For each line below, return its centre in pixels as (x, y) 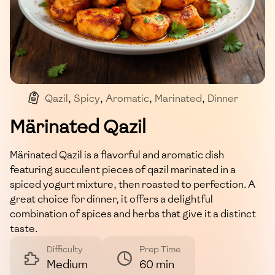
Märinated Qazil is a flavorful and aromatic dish (117, 155)
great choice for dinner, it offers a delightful (111, 199)
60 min (157, 264)
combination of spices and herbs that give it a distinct (133, 214)
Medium (67, 264)
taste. (24, 228)
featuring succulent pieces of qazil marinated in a (123, 169)
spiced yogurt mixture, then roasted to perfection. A (133, 184)
